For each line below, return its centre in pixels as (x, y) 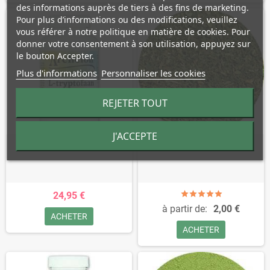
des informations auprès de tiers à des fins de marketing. (132, 8)
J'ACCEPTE (135, 136)
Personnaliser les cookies (153, 73)
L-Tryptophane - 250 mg (69, 145)
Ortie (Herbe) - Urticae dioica (201, 145)
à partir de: (185, 209)
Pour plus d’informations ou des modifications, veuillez (127, 20)
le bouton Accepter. (55, 56)
